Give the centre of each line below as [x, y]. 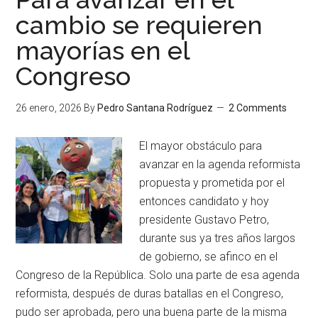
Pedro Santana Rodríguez [155, 108]
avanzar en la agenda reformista [220, 164]
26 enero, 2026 [49, 108]
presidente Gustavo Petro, [204, 220]
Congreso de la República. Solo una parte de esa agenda [158, 275]
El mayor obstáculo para [201, 146]
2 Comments [258, 108]
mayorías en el [103, 50]
